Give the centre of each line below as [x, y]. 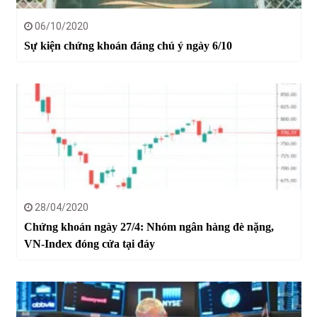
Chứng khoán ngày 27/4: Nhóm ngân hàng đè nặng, [149, 227]
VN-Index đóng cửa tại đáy [89, 244]
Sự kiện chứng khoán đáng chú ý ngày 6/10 [128, 46]
